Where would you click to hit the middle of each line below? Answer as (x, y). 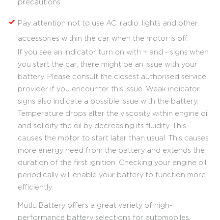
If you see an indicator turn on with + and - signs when (113, 52)
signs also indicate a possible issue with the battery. (108, 101)
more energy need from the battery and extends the (111, 150)
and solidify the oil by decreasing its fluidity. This (102, 126)
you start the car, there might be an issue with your (108, 64)
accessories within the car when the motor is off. (103, 38)
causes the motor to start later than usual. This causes (113, 138)
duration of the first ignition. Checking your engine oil (112, 163)
